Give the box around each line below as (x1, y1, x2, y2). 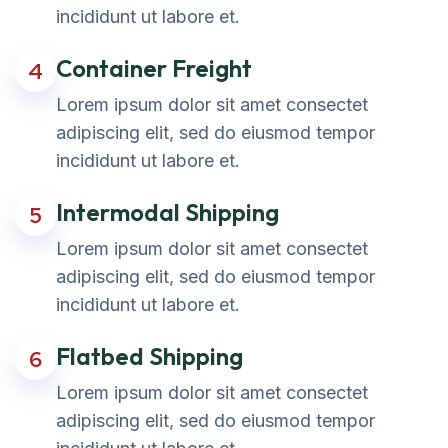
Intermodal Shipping (56, 197, 279, 228)
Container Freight (56, 53, 252, 84)
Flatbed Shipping (56, 341, 243, 372)
